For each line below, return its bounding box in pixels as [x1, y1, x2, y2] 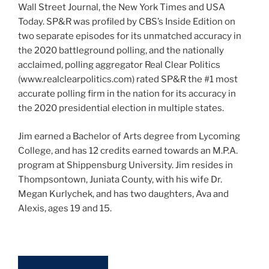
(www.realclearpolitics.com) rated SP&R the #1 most [18, 74, 238, 85]
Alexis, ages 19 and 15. [18, 202, 112, 214]
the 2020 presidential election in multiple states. [18, 103, 224, 114]
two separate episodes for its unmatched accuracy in [18, 31, 241, 42]
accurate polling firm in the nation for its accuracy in [18, 88, 236, 100]
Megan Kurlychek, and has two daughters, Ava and [18, 188, 229, 199]
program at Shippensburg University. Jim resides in [18, 159, 233, 171]
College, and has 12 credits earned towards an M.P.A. [18, 145, 238, 156]
